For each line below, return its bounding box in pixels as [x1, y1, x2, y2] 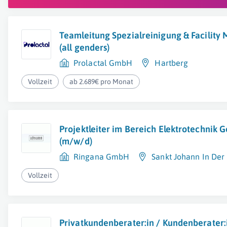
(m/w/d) [59, 136, 92, 146]
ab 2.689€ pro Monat [69, 78, 134, 86]
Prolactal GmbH [73, 58, 133, 67]
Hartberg [155, 58, 188, 67]
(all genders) [59, 42, 110, 53]
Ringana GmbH [73, 152, 130, 161]
